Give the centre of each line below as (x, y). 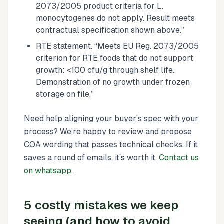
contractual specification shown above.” (110, 30)
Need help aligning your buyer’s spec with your (111, 118)
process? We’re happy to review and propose (108, 131)
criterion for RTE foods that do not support (115, 58)
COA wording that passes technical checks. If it (111, 144)
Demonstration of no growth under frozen (113, 82)
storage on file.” (65, 94)
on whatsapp (48, 170)
